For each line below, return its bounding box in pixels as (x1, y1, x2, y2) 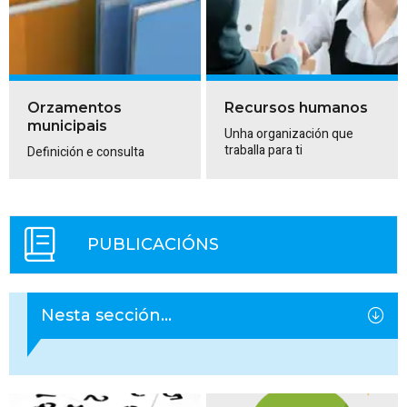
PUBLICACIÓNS (87, 233, 219, 254)
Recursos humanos (224, 99, 369, 117)
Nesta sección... (41, 304, 172, 325)
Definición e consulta (27, 142, 144, 162)
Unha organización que (224, 124, 354, 144)
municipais (27, 117, 107, 135)
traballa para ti (224, 140, 303, 160)
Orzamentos (27, 99, 122, 117)
